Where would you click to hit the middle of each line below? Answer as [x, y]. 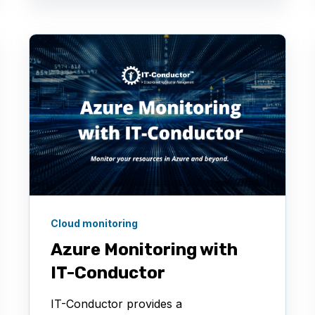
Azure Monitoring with [144, 250]
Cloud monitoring [95, 224]
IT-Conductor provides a [117, 304]
